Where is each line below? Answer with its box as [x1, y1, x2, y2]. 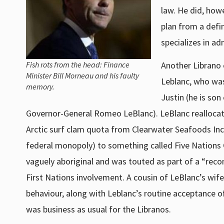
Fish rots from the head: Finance [26, 59, 129, 70]
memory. [26, 81, 54, 92]
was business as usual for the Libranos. [26, 203, 171, 215]
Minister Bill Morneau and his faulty [26, 70, 139, 81]
